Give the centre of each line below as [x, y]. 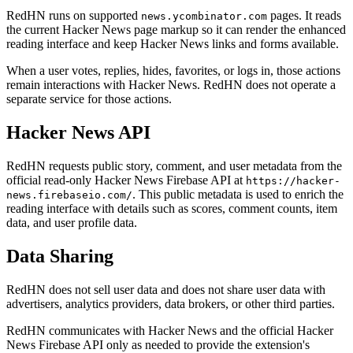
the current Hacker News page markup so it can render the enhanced [176, 30]
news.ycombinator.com [204, 17]
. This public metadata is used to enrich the [238, 194]
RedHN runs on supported [74, 16]
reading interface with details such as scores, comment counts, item [172, 208]
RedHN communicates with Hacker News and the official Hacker [170, 330]
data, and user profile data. [72, 222]
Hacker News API [78, 133]
